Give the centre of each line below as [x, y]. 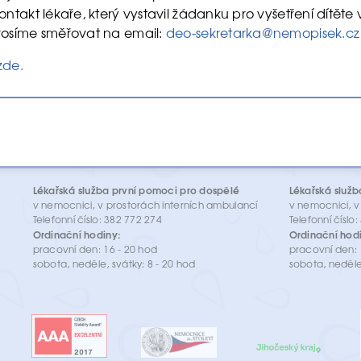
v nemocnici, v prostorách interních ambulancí [145, 204]
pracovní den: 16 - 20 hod [95, 249]
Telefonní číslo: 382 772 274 [98, 219]
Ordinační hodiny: [77, 234]
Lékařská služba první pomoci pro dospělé [136, 189]
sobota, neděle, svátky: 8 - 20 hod [114, 263]
